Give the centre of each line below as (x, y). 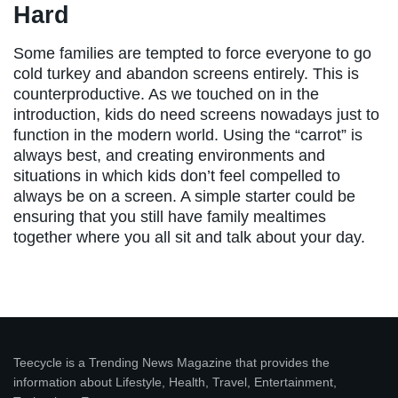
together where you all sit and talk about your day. (189, 237)
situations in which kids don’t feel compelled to (177, 175)
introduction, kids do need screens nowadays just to (196, 114)
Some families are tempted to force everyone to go (192, 53)
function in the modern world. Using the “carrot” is (188, 135)
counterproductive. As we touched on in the (166, 94)
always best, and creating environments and (169, 155)
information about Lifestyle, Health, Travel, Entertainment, (175, 382)
